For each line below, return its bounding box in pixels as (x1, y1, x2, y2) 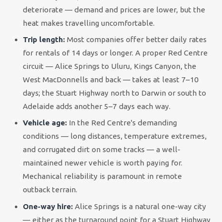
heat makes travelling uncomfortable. (23, 18, 155, 27)
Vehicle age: (23, 118, 67, 127)
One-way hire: (23, 202, 73, 211)
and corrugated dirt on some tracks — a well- (23, 145, 181, 154)
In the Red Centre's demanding (67, 118, 177, 127)
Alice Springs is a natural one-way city (73, 202, 207, 211)
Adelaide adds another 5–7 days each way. (23, 102, 171, 111)
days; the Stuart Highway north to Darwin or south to (23, 89, 207, 98)
